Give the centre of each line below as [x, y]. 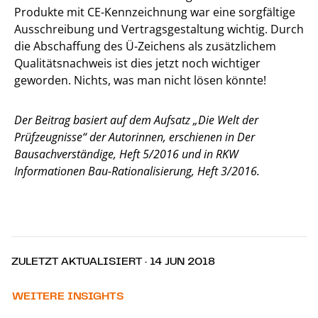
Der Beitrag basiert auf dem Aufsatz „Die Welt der [136, 120]
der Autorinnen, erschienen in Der [172, 137]
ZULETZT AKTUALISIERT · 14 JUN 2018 [113, 260]
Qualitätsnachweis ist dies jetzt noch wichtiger [137, 63]
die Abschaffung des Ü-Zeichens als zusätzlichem [145, 46]
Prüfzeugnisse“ [52, 137]
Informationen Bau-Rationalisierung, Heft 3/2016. [137, 171]
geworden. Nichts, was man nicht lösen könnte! [140, 80]
